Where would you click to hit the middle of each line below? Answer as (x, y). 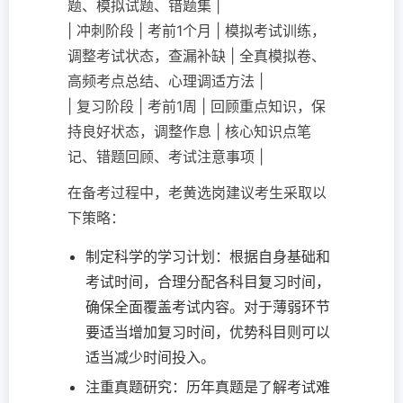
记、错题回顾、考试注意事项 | (166, 157)
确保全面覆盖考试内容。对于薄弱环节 (208, 307)
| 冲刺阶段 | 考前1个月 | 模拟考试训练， (197, 31)
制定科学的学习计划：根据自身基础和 (208, 257)
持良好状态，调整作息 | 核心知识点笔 (189, 132)
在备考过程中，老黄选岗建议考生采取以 (197, 193)
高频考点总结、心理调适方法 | (166, 81)
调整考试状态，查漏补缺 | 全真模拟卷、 (197, 56)
